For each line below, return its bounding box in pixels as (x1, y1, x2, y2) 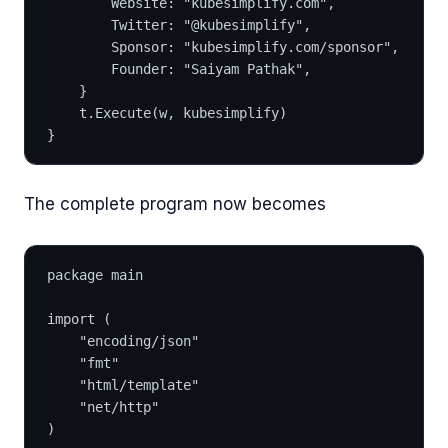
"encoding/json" (79, 332, 199, 349)
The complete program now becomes (24, 194, 326, 215)
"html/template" (79, 376, 199, 393)
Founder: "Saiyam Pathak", (111, 60, 311, 77)
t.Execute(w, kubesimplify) (79, 104, 287, 121)
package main (47, 266, 143, 283)
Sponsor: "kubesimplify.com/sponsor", (111, 38, 399, 55)
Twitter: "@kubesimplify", (111, 16, 311, 33)
